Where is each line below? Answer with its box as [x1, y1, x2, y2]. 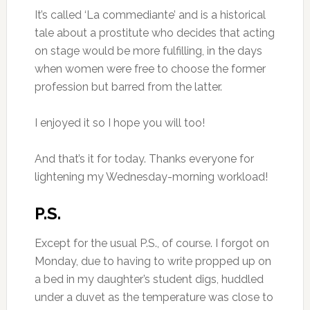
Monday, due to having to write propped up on [34, 255, 271, 268]
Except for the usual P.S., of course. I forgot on [34, 237, 269, 250]
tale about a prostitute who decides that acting [34, 26, 275, 39]
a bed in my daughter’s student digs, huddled [34, 273, 264, 286]
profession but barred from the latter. [34, 80, 222, 93]
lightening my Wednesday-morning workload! [34, 170, 268, 183]
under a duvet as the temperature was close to [34, 291, 273, 304]
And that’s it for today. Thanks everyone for [34, 152, 254, 165]
